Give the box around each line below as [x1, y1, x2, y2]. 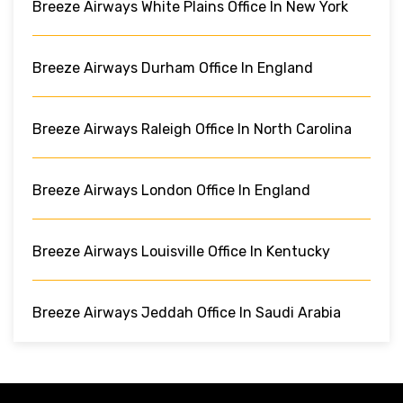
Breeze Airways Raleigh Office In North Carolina [32, 120, 352, 138]
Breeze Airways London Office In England [32, 181, 310, 199]
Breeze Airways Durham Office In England [32, 58, 313, 76]
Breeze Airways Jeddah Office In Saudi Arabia [32, 303, 341, 321]
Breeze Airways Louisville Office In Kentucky [32, 242, 330, 260]
